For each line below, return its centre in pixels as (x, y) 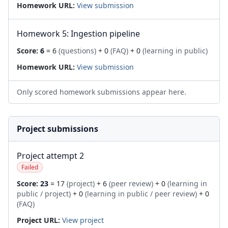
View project (83, 220)
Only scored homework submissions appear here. (102, 92)
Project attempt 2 (50, 156)
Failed (30, 167)
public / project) (44, 194)
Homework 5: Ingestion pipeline (78, 34)
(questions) (77, 51)
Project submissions (58, 129)
